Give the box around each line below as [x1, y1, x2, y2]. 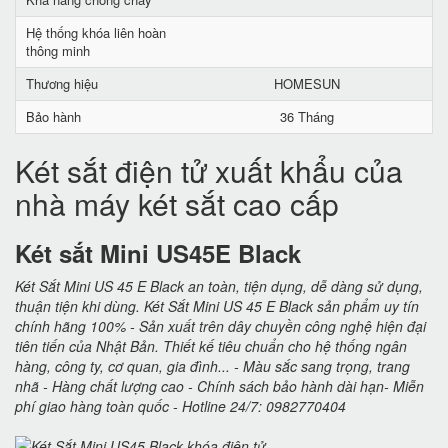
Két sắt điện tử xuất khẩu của [15, 149, 403, 192]
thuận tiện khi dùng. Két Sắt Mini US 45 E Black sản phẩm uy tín [15, 296, 419, 316]
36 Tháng [279, 107, 334, 126]
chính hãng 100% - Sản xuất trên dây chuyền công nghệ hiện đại [15, 316, 426, 336]
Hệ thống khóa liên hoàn [26, 23, 166, 42]
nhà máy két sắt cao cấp [15, 182, 339, 225]
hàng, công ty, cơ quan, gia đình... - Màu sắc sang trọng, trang [15, 356, 410, 376]
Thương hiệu [26, 74, 98, 93]
